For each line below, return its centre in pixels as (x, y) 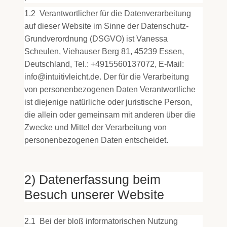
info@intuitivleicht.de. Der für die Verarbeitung (107, 77)
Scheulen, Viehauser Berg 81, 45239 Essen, (104, 51)
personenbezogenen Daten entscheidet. (96, 140)
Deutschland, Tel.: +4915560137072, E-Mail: (104, 64)
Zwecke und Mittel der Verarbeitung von (96, 127)
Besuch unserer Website (94, 195)
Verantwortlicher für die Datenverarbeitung (114, 13)
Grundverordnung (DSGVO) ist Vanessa (96, 39)
